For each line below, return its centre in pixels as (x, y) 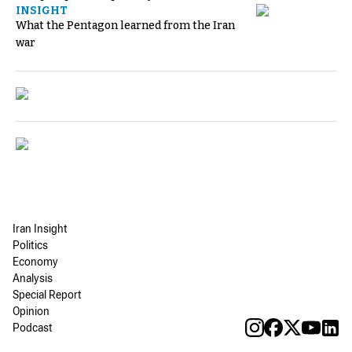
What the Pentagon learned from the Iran (125, 25)
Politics (30, 247)
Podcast (33, 329)
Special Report (47, 296)
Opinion (31, 313)
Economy (35, 263)
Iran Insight (40, 230)
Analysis (33, 280)
